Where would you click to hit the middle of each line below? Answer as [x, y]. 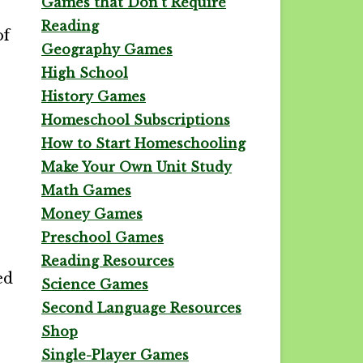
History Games [94, 96]
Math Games [86, 190]
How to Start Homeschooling [143, 143]
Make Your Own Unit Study [137, 167]
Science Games [95, 284]
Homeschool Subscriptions [136, 120]
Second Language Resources [141, 308]
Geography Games [107, 49]
